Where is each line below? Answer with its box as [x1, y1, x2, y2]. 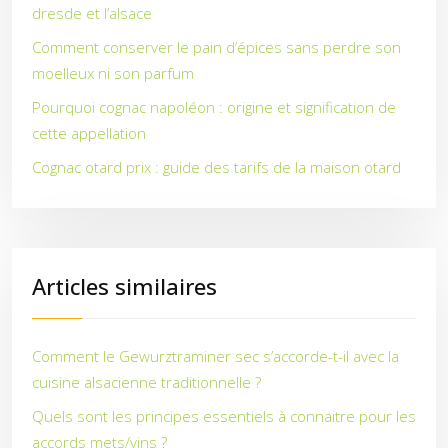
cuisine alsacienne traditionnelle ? [32, 372, 261, 392]
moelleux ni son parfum [32, 63, 194, 83]
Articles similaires [32, 271, 217, 301]
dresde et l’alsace [32, 3, 152, 23]
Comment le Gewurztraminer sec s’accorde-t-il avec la [32, 346, 399, 366]
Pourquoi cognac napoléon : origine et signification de [32, 97, 396, 117]
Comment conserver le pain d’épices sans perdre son [32, 37, 401, 57]
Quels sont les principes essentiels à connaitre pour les [32, 406, 416, 426]
